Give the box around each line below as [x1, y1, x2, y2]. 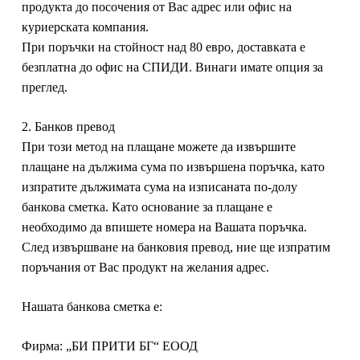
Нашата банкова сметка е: [21, 300, 162, 313]
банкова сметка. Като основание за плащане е [21, 200, 272, 214]
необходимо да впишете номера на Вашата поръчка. [21, 220, 310, 234]
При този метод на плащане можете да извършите [21, 140, 296, 153]
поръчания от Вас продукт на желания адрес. [21, 260, 269, 274]
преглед [21, 80, 64, 94]
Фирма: [21, 339, 66, 353]
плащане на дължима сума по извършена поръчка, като [21, 160, 325, 174]
